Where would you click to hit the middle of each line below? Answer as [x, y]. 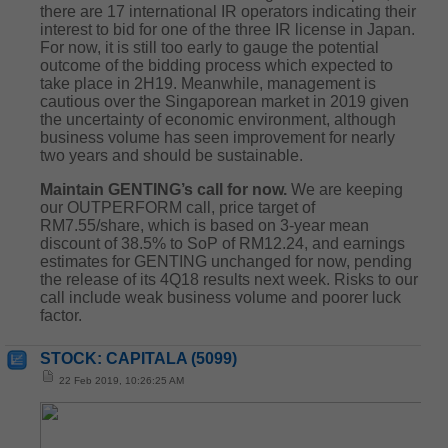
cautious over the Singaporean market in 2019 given [224, 101]
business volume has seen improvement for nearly [217, 137]
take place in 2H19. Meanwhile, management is [208, 83]
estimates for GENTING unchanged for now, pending [226, 261]
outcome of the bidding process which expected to [216, 65]
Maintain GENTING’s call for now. [165, 189]
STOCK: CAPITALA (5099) [138, 358]
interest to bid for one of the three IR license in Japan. [227, 29]
